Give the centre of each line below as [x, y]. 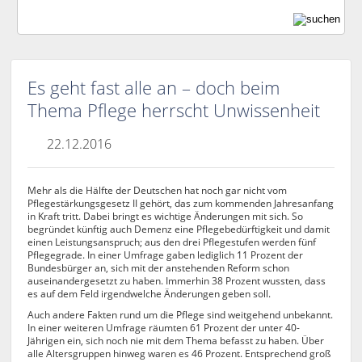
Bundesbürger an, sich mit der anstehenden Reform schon [159, 268]
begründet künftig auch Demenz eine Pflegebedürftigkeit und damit [179, 229]
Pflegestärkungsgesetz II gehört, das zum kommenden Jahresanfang [181, 203]
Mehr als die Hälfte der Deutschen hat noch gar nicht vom [158, 190]
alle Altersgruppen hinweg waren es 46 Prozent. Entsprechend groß [179, 354]
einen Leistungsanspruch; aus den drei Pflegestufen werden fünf [172, 242]
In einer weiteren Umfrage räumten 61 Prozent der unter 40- [164, 328]
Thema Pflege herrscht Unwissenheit [174, 110]
